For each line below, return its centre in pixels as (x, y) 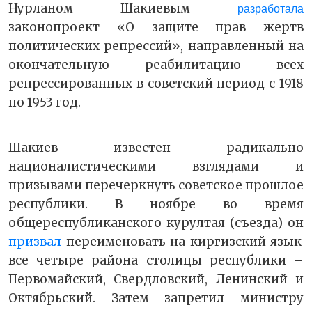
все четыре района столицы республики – (156, 260)
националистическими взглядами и (156, 166)
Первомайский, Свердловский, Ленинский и (156, 279)
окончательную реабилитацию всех (156, 64)
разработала (271, 8)
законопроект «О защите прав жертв (156, 27)
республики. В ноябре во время (156, 204)
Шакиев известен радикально (156, 147)
